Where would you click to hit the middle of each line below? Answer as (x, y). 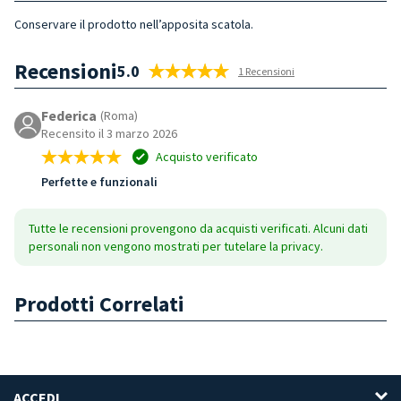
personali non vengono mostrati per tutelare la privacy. (176, 246)
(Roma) (119, 115)
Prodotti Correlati (99, 303)
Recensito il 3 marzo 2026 (109, 133)
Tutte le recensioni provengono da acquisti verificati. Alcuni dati (198, 228)
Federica (69, 115)
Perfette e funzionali (99, 181)
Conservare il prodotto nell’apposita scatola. (134, 24)
